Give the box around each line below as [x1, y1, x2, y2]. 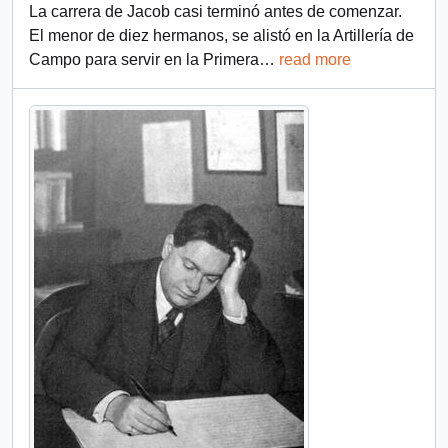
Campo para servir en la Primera [29, 51, 259, 68]
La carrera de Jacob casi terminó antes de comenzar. [29, 3, 402, 20]
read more [279, 51, 351, 68]
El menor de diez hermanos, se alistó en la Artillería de [29, 27, 414, 44]
